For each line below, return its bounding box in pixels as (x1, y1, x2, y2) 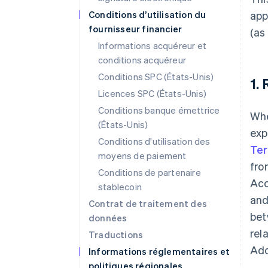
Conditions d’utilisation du (89, 8, 206, 20)
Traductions (89, 229, 144, 240)
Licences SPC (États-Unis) (98, 87, 206, 99)
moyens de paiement (98, 150, 187, 162)
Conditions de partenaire (98, 166, 201, 178)
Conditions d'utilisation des (98, 135, 211, 147)
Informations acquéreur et (98, 39, 206, 51)
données (89, 212, 127, 224)
